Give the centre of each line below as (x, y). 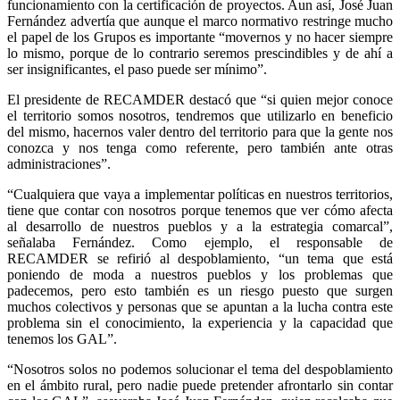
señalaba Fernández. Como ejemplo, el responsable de (200, 242)
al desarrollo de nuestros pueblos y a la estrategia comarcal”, (200, 226)
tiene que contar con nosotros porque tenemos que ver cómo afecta (200, 210)
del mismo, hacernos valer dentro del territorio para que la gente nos (200, 131)
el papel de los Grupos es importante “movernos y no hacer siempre (200, 37)
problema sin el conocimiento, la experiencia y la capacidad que (200, 322)
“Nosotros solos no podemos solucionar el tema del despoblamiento (200, 369)
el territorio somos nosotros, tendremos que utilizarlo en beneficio (200, 115)
